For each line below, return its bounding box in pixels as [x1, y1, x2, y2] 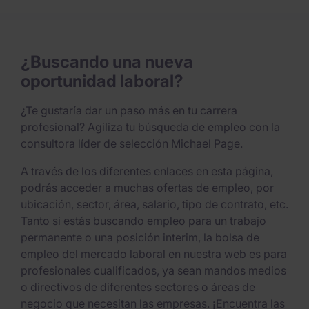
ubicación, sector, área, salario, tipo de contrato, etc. [21, 197, 288, 212]
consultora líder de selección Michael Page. [21, 137, 243, 151]
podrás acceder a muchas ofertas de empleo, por [21, 181, 274, 195]
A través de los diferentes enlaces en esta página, [21, 164, 273, 179]
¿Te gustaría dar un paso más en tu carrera [21, 103, 237, 118]
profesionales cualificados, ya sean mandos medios [21, 263, 286, 278]
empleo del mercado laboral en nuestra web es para [21, 247, 287, 261]
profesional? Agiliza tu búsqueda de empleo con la [21, 120, 280, 134]
